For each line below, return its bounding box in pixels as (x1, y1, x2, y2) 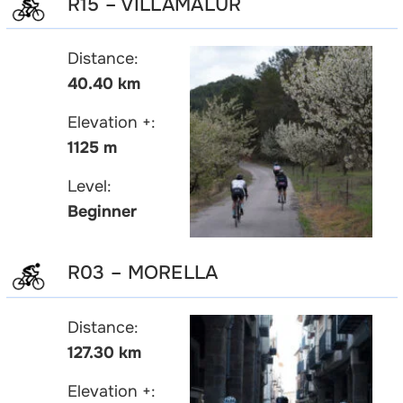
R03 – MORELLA (67, 261, 219, 285)
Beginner (67, 201, 137, 222)
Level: (67, 176, 112, 197)
